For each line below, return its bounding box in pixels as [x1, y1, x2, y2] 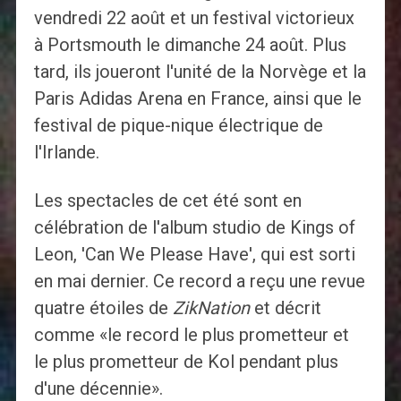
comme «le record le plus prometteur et [33, 324, 349, 346]
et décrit [249, 297, 321, 320]
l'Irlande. [33, 141, 99, 164]
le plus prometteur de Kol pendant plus [33, 351, 338, 373]
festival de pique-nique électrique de [33, 115, 323, 137]
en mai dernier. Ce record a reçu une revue [33, 270, 365, 293]
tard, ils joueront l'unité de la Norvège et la [33, 61, 366, 83]
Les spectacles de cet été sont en [33, 190, 302, 212]
